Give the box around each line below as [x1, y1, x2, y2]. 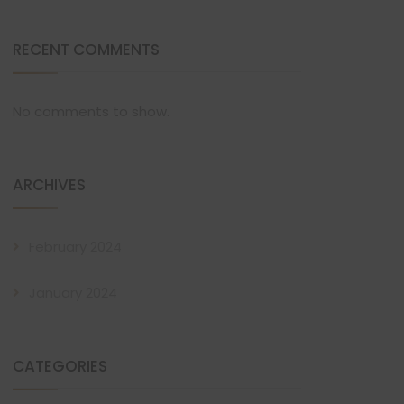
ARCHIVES [13, 174, 86, 196]
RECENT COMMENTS [13, 39, 160, 60]
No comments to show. [13, 102, 170, 121]
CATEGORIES [13, 355, 107, 377]
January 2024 [29, 283, 117, 302]
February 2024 [29, 237, 122, 256]
